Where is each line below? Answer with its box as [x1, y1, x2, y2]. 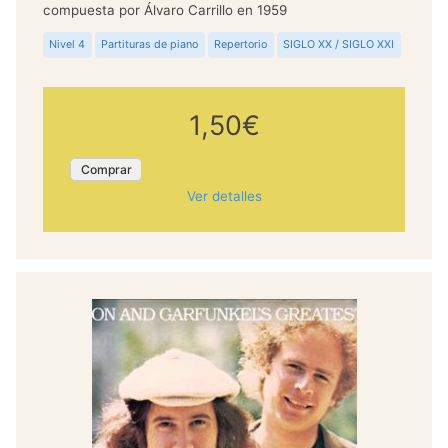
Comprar [80, 161, 132, 177]
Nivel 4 [49, 38, 86, 52]
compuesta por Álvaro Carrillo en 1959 [42, 2, 287, 19]
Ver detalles [186, 188, 262, 205]
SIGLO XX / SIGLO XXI [283, 38, 395, 52]
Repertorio [214, 38, 268, 52]
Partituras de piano [101, 38, 199, 52]
